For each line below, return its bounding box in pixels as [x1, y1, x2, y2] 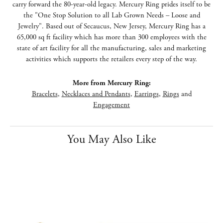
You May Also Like [67, 132, 156, 147]
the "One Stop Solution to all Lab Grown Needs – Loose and [23, 11, 200, 20]
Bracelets [31, 90, 58, 99]
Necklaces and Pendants [61, 90, 130, 99]
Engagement [93, 101, 130, 110]
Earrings [134, 90, 159, 99]
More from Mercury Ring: [72, 79, 151, 88]
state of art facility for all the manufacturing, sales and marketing [17, 44, 206, 53]
